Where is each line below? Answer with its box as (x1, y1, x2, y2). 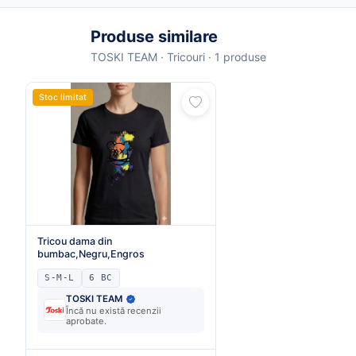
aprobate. (66, 315, 106, 327)
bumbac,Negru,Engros (37, 247, 145, 260)
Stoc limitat (39, 91, 87, 103)
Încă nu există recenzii (66, 304, 161, 316)
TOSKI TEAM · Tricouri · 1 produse (91, 49, 266, 64)
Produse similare (91, 26, 218, 46)
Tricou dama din (37, 234, 112, 247)
